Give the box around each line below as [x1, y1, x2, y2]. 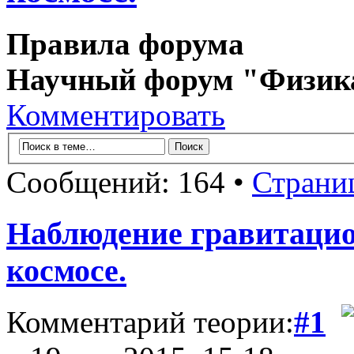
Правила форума [6, 26, 244, 61]
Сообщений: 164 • [6, 165, 252, 200]
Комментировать [6, 97, 225, 132]
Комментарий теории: [6, 304, 294, 339]
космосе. [6, 253, 126, 289]
